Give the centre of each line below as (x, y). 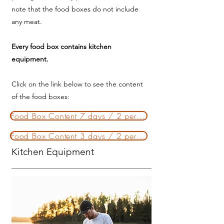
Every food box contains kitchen (61, 46)
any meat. (27, 21)
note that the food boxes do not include (75, 9)
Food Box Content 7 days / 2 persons (140, 116)
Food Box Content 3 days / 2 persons (140, 136)
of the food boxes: (41, 96)
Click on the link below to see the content (77, 84)
